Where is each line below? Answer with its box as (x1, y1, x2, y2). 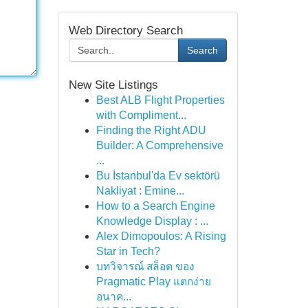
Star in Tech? (96, 245, 160, 257)
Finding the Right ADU (96, 124, 206, 136)
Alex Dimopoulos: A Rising (96, 230, 226, 242)
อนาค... (96, 291, 131, 302)
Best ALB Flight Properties (96, 94, 225, 106)
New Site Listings (68, 78, 158, 91)
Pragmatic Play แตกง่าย (96, 276, 211, 287)
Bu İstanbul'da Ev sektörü (96, 170, 220, 181)
